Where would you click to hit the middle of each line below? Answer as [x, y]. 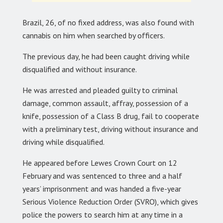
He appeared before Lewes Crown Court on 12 [100, 163]
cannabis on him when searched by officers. [94, 35]
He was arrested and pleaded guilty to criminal [100, 90]
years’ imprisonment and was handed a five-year [102, 188]
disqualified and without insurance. [80, 69]
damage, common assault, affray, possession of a [105, 103]
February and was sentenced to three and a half [102, 175]
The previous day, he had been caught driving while [106, 56]
